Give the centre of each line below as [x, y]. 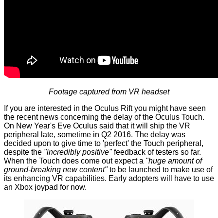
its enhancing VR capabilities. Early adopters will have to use [109, 179]
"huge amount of [174, 161]
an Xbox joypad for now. [45, 187]
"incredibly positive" [78, 152]
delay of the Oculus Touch [158, 117]
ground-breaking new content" [56, 170]
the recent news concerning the [59, 117]
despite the [24, 152]
